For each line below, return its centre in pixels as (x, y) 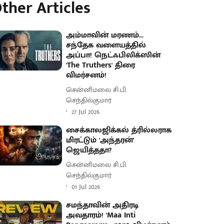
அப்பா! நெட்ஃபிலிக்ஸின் (113, 55)
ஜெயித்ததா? (89, 150)
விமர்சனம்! (86, 75)
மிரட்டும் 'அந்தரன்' (100, 140)
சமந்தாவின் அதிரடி (102, 205)
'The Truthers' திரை (101, 65)
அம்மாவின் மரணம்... (105, 35)
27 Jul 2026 (86, 111)
